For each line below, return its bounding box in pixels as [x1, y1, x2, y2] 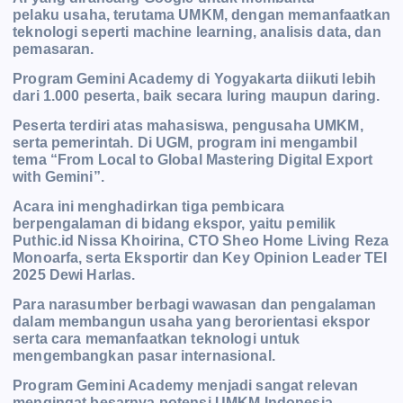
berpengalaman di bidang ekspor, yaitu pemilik [13, 216, 336, 232]
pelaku [13, 7, 64, 23]
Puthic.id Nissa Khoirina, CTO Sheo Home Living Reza [13, 233, 390, 249]
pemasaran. [13, 41, 94, 58]
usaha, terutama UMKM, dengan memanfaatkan [63, 7, 390, 23]
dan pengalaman [260, 297, 377, 313]
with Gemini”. [13, 169, 109, 185]
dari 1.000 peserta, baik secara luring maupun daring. [13, 88, 384, 104]
